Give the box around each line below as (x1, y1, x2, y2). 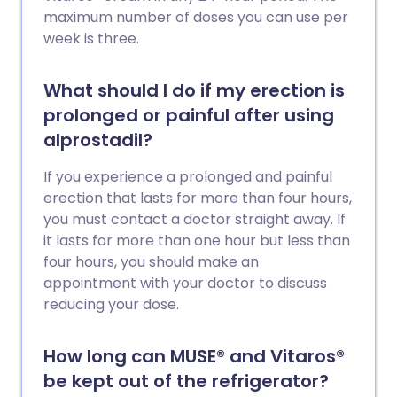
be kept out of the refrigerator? (43, 369, 329, 394)
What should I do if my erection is (43, 78, 345, 104)
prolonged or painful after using (43, 103, 334, 128)
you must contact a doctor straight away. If (43, 209, 346, 230)
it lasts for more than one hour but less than (43, 230, 350, 252)
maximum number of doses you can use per (43, 7, 348, 28)
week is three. (43, 28, 139, 50)
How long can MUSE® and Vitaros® (43, 344, 345, 370)
